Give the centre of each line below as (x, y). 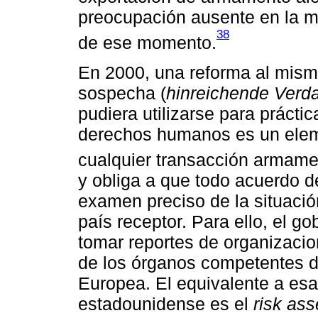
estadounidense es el (166, 303)
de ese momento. (147, 42)
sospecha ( (122, 93)
